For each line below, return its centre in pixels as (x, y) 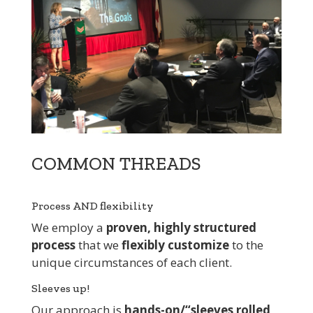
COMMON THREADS (116, 164)
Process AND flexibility (92, 206)
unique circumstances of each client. (131, 263)
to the (246, 245)
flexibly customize (175, 245)
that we (98, 245)
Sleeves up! (60, 289)
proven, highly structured (181, 228)
